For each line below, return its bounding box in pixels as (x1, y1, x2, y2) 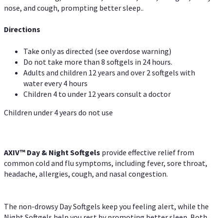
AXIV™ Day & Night (4, 147, 70, 158)
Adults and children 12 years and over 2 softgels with (23, 67, 195, 77)
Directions (4, 24, 40, 35)
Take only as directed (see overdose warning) (23, 46, 171, 56)
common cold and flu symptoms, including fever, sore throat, (4, 158, 207, 168)
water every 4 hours (23, 78, 88, 88)
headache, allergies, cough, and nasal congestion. (4, 169, 168, 179)
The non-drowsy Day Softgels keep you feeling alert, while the (4, 201, 209, 211)
